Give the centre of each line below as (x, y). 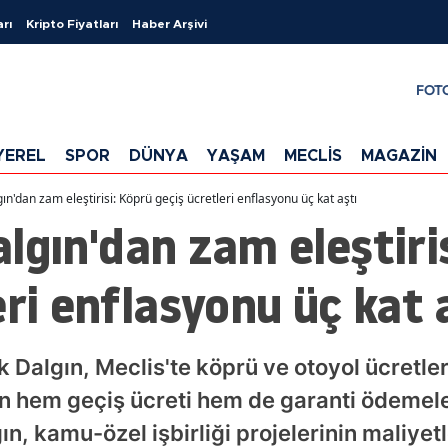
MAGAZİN (399, 155)
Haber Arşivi (169, 24)
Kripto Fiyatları (72, 24)
